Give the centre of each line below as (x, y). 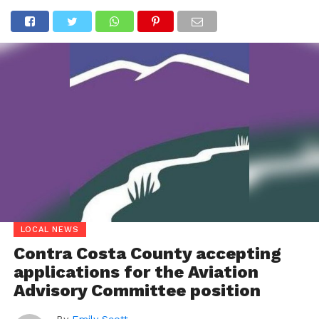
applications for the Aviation (136, 272)
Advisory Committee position (137, 290)
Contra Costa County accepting (147, 253)
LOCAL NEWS (49, 229)
